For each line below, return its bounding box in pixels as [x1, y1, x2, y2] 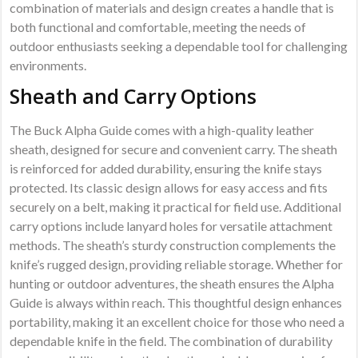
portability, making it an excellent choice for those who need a [10, 313, 345, 329]
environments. [10, 57, 87, 73]
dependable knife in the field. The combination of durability [10, 332, 333, 348]
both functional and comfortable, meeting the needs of [10, 18, 307, 34]
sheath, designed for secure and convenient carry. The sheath [10, 141, 338, 157]
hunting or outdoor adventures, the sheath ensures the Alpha [10, 275, 335, 291]
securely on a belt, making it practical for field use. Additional [10, 198, 342, 214]
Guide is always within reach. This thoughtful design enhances [10, 294, 343, 310]
